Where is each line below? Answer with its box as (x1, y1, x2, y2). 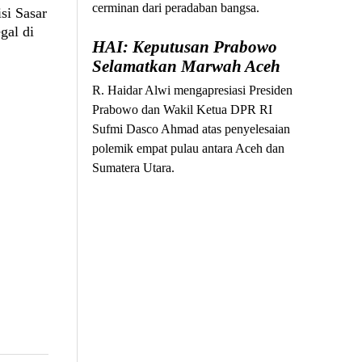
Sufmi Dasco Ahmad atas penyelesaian (92, 122, 291, 137)
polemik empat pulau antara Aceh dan (92, 141, 285, 156)
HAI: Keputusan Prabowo (92, 37, 278, 57)
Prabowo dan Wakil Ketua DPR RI (92, 103, 273, 117)
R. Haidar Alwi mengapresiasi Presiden (92, 83, 293, 98)
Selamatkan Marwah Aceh (92, 57, 281, 77)
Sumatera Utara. (92, 161, 175, 175)
